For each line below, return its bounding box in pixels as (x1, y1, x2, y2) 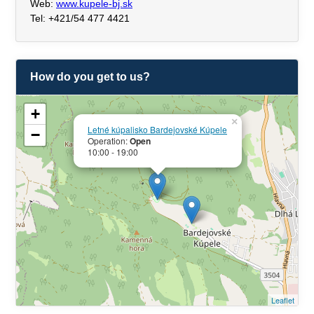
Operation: (88, 135, 130, 146)
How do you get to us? (30, 71, 150, 83)
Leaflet (271, 294, 294, 306)
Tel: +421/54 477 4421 (30, 13, 130, 24)
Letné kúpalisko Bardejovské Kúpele (88, 123, 227, 135)
